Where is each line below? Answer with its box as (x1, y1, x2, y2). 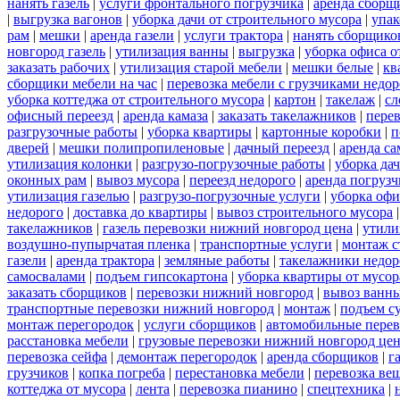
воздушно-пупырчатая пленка (7, 236, 190, 252)
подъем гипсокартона (96, 268, 228, 284)
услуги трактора (184, 27, 283, 43)
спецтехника (307, 380, 385, 396)
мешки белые (292, 59, 373, 75)
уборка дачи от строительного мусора (132, 11, 362, 27)
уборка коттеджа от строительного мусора (7, 91, 264, 107)
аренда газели (90, 27, 174, 43)
